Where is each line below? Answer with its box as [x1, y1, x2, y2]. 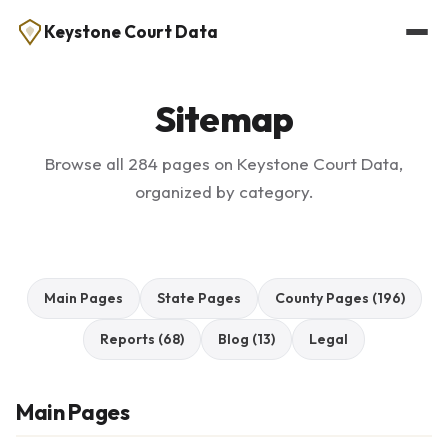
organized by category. [134, 181, 314, 202]
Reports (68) [100, 330, 184, 348]
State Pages [156, 289, 241, 307]
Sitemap [154, 96, 294, 141]
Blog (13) [218, 330, 275, 348]
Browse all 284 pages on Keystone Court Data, [45, 153, 403, 174]
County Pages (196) [274, 289, 405, 307]
